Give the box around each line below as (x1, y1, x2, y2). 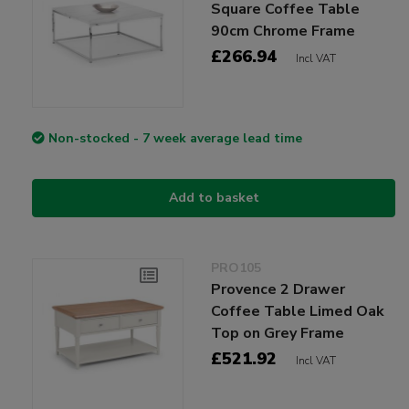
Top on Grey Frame (211, 323, 345, 344)
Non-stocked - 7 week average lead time (48, 130, 302, 148)
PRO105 (211, 259, 262, 278)
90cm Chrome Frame (211, 21, 356, 42)
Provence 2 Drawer (211, 279, 346, 300)
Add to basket (168, 189, 259, 207)
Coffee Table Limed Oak (211, 301, 385, 322)
